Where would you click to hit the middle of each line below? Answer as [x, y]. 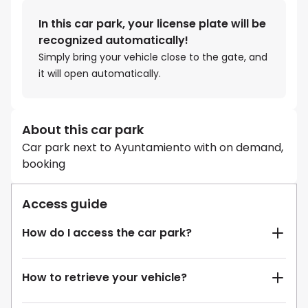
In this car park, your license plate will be [152, 24]
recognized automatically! [113, 41]
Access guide [65, 204]
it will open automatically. [100, 74]
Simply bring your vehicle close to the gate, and [153, 57]
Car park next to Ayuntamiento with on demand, [153, 148]
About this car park [83, 130]
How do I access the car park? [107, 233]
